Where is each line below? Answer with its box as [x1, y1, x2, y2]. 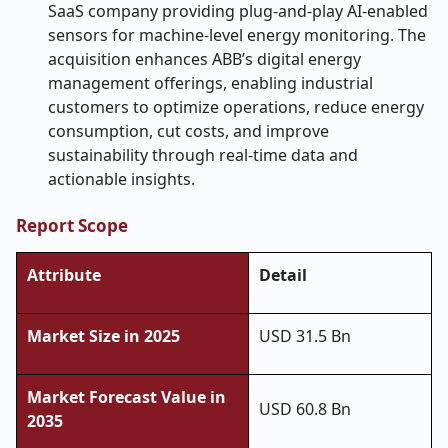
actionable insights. [48, 168, 195, 190]
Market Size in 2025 [27, 325, 180, 347]
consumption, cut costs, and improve [48, 120, 329, 142]
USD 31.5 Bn [259, 325, 351, 347]
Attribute [27, 264, 101, 286]
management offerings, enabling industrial [48, 72, 373, 94]
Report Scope [16, 214, 128, 237]
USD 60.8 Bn [259, 398, 351, 420]
